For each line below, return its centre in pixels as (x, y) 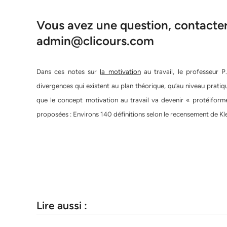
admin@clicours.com (95, 41)
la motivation (120, 72)
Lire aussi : (62, 206)
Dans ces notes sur (68, 72)
